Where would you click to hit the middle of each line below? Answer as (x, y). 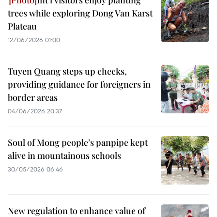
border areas (33, 97)
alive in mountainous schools (64, 155)
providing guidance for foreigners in (79, 84)
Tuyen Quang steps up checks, (67, 71)
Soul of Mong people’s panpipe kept (78, 142)
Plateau (22, 26)
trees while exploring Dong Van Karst (80, 13)
